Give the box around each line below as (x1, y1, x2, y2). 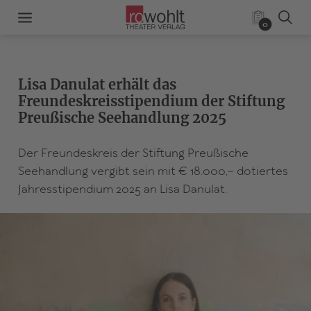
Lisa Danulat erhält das (17, 76, 176, 93)
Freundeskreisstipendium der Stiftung (17, 92, 285, 110)
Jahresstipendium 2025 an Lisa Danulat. (17, 182, 227, 198)
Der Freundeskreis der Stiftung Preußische (17, 146, 249, 162)
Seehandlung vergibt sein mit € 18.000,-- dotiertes (17, 164, 288, 180)
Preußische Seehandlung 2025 (17, 109, 226, 126)
